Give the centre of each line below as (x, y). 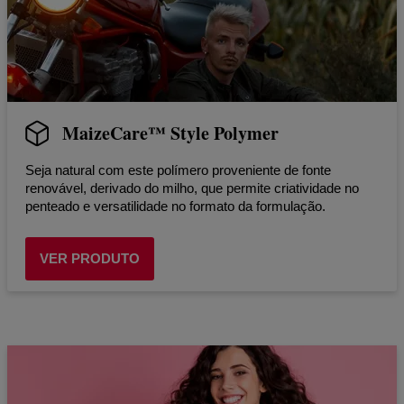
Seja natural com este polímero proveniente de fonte (178, 170)
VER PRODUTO (90, 258)
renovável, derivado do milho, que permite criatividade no (192, 188)
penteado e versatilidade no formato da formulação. (175, 206)
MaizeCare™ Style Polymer (170, 133)
